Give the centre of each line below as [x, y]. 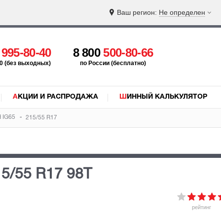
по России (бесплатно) [113, 63]
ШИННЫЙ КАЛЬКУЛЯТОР [167, 97]
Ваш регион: [138, 12]
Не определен [182, 12]
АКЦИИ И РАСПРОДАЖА [58, 97]
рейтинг [201, 207]
